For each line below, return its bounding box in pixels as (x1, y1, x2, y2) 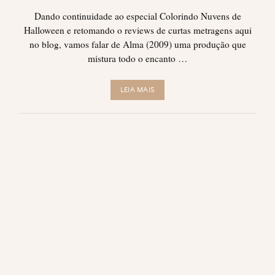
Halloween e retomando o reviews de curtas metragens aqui (23, 23, 252, 36)
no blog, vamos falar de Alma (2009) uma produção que (29, 37, 246, 50)
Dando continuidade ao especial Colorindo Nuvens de (34, 9, 241, 22)
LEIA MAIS (120, 86, 155, 95)
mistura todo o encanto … (88, 52, 187, 64)
